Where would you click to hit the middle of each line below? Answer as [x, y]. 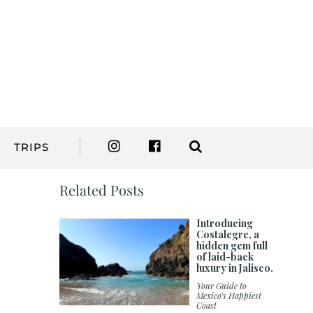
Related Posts [102, 190]
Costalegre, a [228, 235]
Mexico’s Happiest [229, 296]
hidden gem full [232, 246]
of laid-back [225, 257]
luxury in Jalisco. [235, 268]
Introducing [225, 224]
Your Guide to [222, 286]
